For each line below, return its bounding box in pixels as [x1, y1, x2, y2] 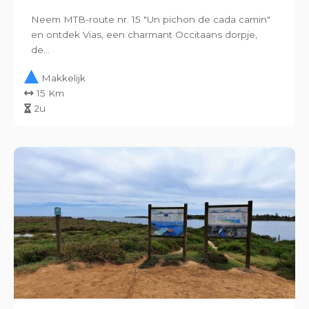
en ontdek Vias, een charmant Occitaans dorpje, [31, 29, 257, 40]
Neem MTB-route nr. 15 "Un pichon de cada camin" [31, 14, 270, 25]
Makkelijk [41, 72, 86, 83]
